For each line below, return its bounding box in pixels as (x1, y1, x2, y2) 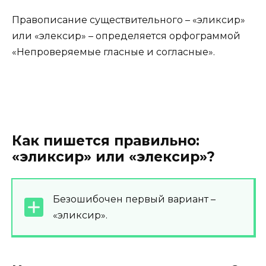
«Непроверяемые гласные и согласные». (12, 46, 215, 58)
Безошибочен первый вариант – (53, 193, 216, 205)
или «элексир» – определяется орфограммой (12, 30, 240, 42)
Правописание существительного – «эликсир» (12, 14, 245, 26)
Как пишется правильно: (12, 132, 199, 149)
